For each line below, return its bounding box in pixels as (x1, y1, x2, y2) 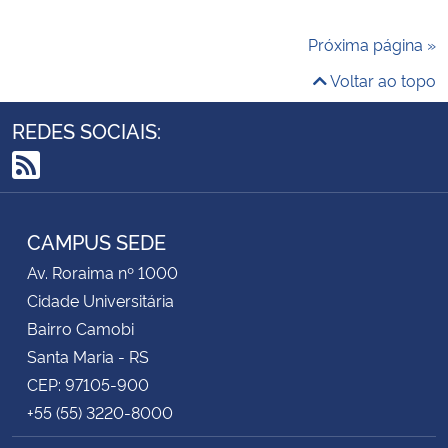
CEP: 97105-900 (27, 372, 149, 395)
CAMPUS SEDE (27, 226, 166, 255)
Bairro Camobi (27, 316, 134, 339)
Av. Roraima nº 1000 (27, 260, 178, 283)
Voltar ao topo (327, 68, 436, 91)
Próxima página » (308, 32, 436, 55)
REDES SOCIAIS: (12, 115, 161, 144)
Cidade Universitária (27, 288, 174, 311)
